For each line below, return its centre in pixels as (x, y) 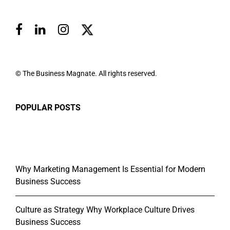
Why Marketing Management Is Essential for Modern (110, 169)
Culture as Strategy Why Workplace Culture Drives (105, 210)
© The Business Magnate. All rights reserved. (86, 74)
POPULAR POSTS (48, 108)
